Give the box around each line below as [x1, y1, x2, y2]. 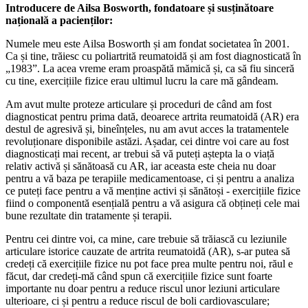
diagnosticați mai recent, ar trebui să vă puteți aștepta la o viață [5, 147, 274, 159]
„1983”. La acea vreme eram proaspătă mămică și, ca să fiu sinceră [5, 62, 294, 74]
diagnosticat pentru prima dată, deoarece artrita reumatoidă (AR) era [5, 110, 299, 122]
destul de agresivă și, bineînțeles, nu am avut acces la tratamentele [5, 122, 289, 135]
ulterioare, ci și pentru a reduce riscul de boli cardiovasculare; [5, 294, 269, 307]
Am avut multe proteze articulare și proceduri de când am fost [5, 98, 272, 110]
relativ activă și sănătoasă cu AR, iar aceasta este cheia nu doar [5, 159, 276, 172]
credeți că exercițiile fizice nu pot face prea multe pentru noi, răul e [5, 257, 293, 269]
